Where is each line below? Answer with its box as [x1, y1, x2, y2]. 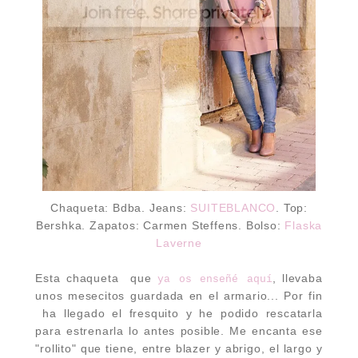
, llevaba [272, 271, 323, 284]
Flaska [284, 218, 323, 232]
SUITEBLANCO [190, 201, 276, 214]
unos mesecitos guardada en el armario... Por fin [35, 288, 323, 302]
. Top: [276, 201, 308, 214]
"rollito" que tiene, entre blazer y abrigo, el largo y [35, 341, 323, 355]
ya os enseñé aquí [157, 272, 272, 285]
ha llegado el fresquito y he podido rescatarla [35, 306, 323, 320]
